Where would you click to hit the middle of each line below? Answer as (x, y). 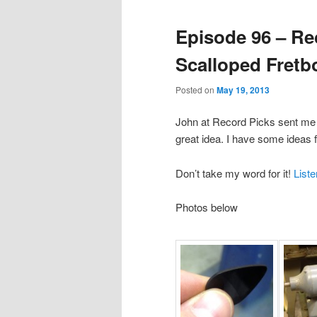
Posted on (196, 89)
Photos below (207, 207)
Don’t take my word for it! (235, 173)
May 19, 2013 (243, 90)
